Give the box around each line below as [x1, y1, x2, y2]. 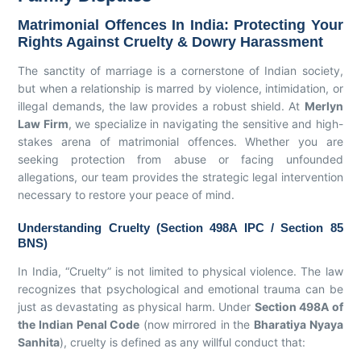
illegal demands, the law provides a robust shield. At [18, 98, 305, 113]
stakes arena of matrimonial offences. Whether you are [18, 134, 343, 148]
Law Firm [18, 116, 68, 131]
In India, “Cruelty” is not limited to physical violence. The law [18, 263, 343, 278]
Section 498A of [254, 299, 343, 313]
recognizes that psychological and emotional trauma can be [18, 281, 343, 296]
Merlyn [304, 98, 343, 113]
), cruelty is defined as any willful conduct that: [60, 334, 306, 349]
